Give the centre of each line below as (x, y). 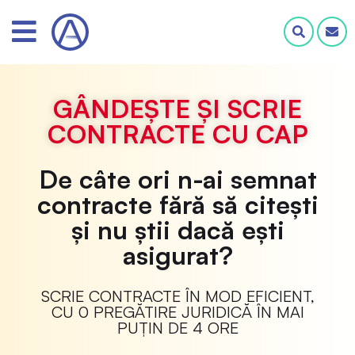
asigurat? (177, 255)
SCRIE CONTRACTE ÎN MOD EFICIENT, (177, 296)
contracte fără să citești (177, 204)
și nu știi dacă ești (177, 229)
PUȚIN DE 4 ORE (177, 327)
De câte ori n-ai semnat (177, 179)
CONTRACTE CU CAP (177, 134)
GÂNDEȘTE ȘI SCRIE (177, 108)
